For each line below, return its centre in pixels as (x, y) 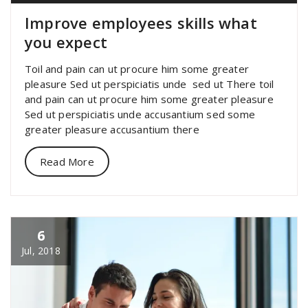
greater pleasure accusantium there (112, 129)
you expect (66, 42)
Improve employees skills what (141, 22)
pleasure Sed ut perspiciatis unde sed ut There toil (150, 84)
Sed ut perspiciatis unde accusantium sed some (140, 114)
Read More (67, 161)
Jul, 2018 (41, 250)
